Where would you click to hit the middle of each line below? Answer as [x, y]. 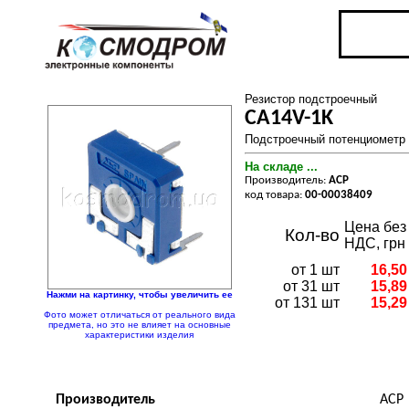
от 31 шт [311, 286]
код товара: [275, 195]
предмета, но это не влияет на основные [140, 325]
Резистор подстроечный [311, 99]
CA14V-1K [289, 119]
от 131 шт [307, 303]
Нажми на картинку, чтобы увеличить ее [140, 294]
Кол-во [312, 235]
